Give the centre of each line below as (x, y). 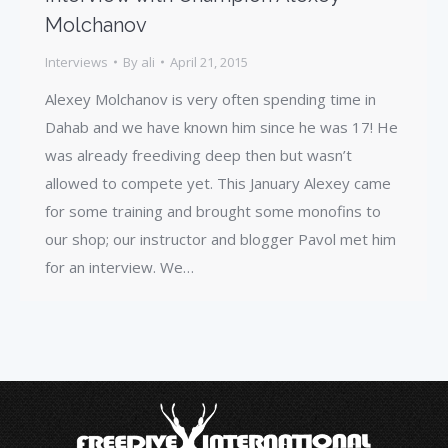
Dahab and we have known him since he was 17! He (221, 126)
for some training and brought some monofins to (213, 210)
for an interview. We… (119, 266)
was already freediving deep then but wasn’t (198, 154)
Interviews (76, 61)
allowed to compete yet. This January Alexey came (218, 182)
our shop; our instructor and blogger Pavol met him (220, 238)
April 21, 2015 (209, 61)
